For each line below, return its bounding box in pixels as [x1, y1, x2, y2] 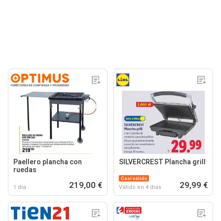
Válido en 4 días [119, 184, 161, 190]
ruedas [13, 165, 37, 174]
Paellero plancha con [13, 157, 82, 166]
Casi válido [121, 175, 147, 181]
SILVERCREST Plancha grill [119, 157, 206, 166]
